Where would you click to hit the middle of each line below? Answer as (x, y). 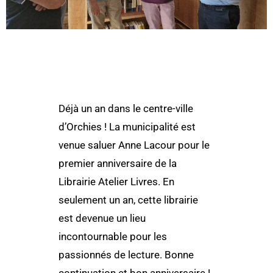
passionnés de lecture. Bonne (126, 255)
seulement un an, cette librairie (128, 200)
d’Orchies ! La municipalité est (127, 127)
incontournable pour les (112, 236)
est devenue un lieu (102, 218)
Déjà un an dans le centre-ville (126, 108)
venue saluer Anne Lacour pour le (134, 145)
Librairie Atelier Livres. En (116, 182)
